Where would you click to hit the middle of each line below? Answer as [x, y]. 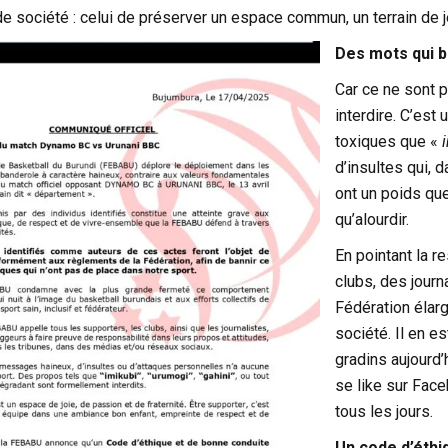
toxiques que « [388, 141]
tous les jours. [383, 411]
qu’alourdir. [371, 219]
